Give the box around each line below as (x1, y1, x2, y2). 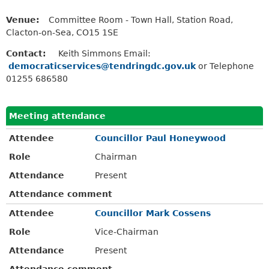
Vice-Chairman (95, 226, 159, 237)
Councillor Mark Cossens (95, 208, 211, 218)
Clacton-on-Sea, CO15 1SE (6, 27, 118, 37)
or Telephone (196, 61, 254, 71)
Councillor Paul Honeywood (95, 133, 226, 143)
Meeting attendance (9, 110, 106, 121)
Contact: (6, 48, 58, 58)
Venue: (6, 14, 49, 25)
